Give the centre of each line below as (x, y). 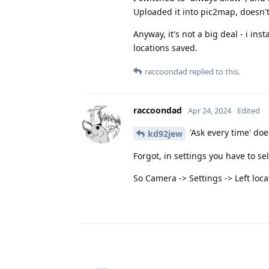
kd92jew (165, 133)
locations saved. (165, 47)
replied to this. (214, 71)
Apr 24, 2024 (210, 110)
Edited (249, 110)
